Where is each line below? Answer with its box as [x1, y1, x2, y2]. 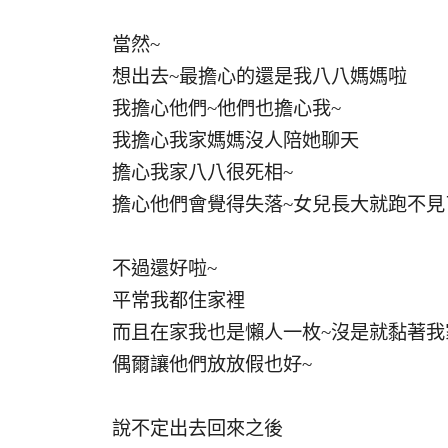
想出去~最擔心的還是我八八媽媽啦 [112, 66, 407, 87]
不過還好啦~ [112, 258, 217, 279]
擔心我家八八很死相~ [112, 162, 293, 183]
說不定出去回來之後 [112, 418, 283, 439]
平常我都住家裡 [112, 290, 245, 311]
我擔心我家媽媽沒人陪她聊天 [112, 130, 359, 151]
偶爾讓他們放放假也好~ [112, 354, 312, 375]
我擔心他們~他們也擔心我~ [112, 98, 341, 119]
